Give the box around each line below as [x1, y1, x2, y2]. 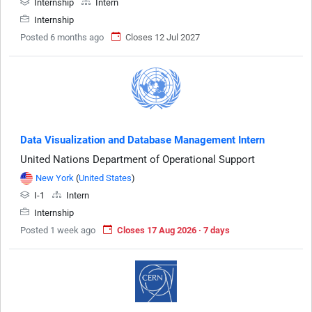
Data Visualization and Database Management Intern [20, 133, 265, 146]
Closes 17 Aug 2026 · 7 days [117, 224, 230, 235]
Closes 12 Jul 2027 [125, 31, 200, 42]
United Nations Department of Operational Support [20, 153, 255, 166]
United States [79, 172, 132, 183]
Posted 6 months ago [20, 31, 104, 42]
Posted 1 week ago [20, 224, 95, 235]
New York [36, 172, 74, 183]
